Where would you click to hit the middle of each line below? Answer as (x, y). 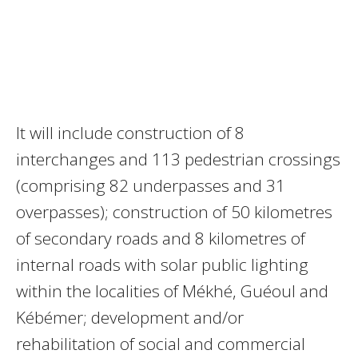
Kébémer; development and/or (130, 317)
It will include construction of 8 (130, 132)
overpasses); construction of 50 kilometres (174, 211)
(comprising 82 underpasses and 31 (151, 185)
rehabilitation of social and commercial (161, 343)
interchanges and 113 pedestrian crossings (178, 159)
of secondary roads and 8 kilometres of (161, 238)
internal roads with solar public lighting (162, 264)
